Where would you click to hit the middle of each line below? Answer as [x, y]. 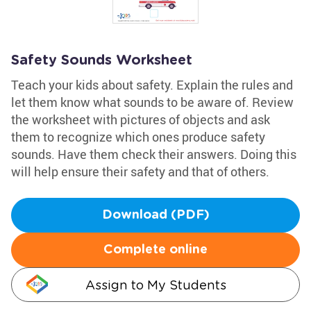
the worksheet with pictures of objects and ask [141, 119]
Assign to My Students [155, 285]
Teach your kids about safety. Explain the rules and [152, 85]
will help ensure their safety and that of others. [140, 171]
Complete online [155, 250]
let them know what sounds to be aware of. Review [152, 102]
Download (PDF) [155, 215]
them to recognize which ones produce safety [138, 137]
